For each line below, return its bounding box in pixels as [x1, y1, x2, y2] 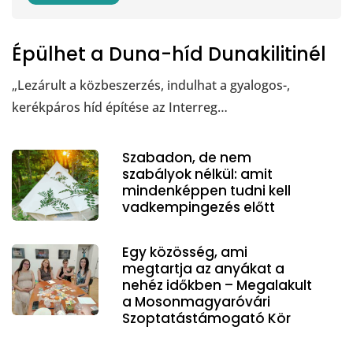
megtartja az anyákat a [122, 258, 284, 278]
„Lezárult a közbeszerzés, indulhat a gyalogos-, [12, 76, 290, 94]
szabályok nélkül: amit [122, 164, 273, 184]
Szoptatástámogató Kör [122, 308, 291, 328]
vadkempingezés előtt [122, 197, 275, 217]
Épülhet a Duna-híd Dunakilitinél [12, 40, 326, 67]
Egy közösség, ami [122, 242, 247, 262]
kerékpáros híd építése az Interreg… [12, 98, 228, 116]
